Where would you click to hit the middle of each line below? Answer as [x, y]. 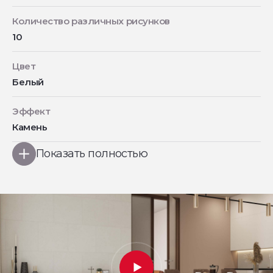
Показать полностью [92, 154]
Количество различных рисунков [91, 21]
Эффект [31, 112]
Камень [30, 127]
